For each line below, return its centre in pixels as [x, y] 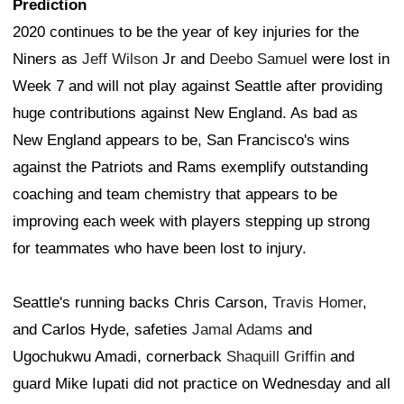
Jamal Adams [238, 330]
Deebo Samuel [258, 60]
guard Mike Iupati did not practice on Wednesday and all [202, 384]
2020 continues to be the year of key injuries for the [186, 32]
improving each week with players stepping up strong [191, 222]
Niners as [47, 60]
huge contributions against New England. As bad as [185, 114]
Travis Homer [317, 303]
